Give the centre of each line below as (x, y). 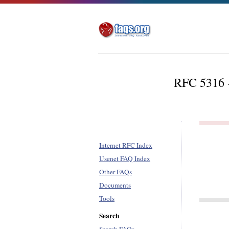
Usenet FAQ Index (125, 158)
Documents (115, 185)
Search (109, 216)
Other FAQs (116, 172)
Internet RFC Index (126, 145)
